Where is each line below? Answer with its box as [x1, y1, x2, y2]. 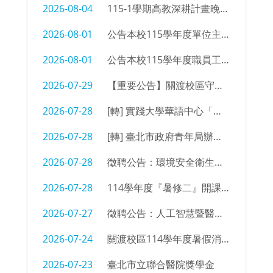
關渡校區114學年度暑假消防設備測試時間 [221, 232, 229, 246]
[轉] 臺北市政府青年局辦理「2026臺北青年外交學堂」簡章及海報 [213, 130, 221, 144]
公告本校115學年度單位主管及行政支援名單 [221, 27, 229, 41]
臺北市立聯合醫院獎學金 [107, 258, 214, 272]
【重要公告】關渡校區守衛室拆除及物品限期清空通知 [214, 79, 222, 93]
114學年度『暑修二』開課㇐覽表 [221, 181, 229, 195]
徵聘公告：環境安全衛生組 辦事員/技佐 [214, 155, 222, 169]
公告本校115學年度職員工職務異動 [221, 53, 229, 67]
